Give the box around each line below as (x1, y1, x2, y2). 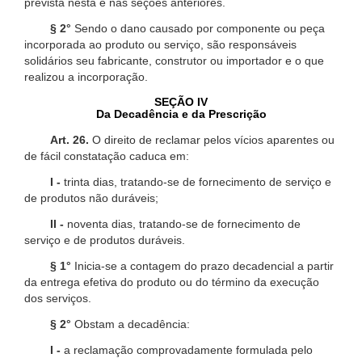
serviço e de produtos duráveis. (24, 233, 185, 246)
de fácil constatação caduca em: (24, 149, 189, 162)
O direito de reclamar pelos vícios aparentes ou (89, 133, 335, 146)
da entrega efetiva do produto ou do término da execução (24, 275, 319, 288)
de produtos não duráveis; (24, 191, 158, 204)
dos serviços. (24, 291, 91, 305)
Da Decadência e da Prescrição (95, 107, 267, 120)
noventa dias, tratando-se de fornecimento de (64, 217, 301, 230)
